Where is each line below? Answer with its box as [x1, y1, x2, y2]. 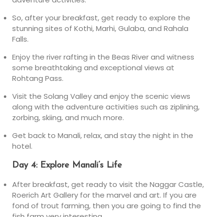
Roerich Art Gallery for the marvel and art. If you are [12, 190, 197, 200]
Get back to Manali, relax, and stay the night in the [12, 130, 193, 140]
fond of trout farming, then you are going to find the [12, 201, 201, 211]
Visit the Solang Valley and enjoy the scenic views [12, 91, 190, 101]
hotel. [12, 141, 32, 151]
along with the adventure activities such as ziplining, [12, 102, 200, 112]
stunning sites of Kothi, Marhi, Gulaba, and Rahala [12, 23, 188, 33]
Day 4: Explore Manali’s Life [12, 161, 122, 170]
